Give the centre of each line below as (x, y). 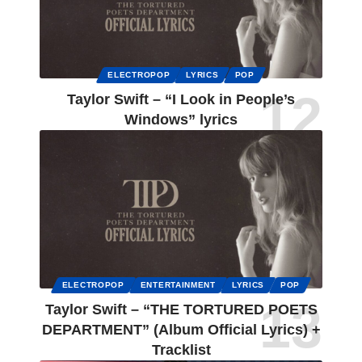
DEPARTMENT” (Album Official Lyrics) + (181, 330)
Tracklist (181, 350)
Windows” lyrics (181, 120)
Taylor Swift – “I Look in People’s (181, 100)
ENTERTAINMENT (178, 285)
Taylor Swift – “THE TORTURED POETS (181, 310)
